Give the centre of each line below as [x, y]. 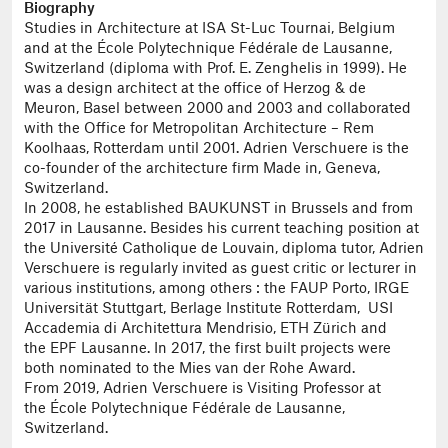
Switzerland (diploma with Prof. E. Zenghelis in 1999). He [215, 69]
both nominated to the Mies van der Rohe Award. [189, 369]
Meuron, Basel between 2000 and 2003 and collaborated [217, 109]
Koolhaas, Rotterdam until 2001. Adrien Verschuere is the [216, 149]
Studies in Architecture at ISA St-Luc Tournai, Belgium [209, 29]
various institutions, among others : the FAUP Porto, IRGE [216, 289]
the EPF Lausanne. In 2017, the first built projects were [207, 349]
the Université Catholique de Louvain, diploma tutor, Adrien [224, 249]
